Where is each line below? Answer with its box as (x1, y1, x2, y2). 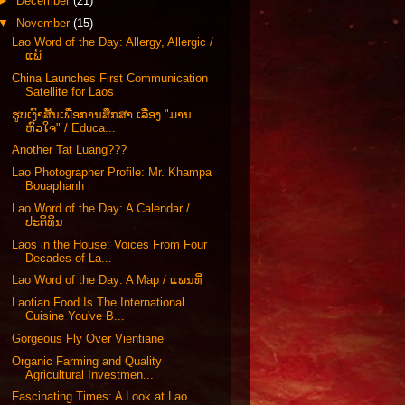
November (15, 15, 73, 30)
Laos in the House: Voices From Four (12, 237, 208, 251)
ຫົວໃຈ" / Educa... (25, 120, 117, 135)
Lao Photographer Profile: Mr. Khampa (12, 165, 212, 179)
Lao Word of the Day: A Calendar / (12, 201, 191, 215)
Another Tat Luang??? (12, 143, 127, 157)
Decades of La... (25, 250, 113, 265)
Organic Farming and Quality (12, 353, 163, 368)
